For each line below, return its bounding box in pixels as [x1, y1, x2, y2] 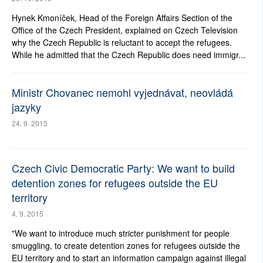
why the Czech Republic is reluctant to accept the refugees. [12, 36, 232, 49]
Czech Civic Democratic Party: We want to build [12, 160, 235, 176]
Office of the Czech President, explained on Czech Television [12, 24, 238, 36]
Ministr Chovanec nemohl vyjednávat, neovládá [12, 85, 233, 100]
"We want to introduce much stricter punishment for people [12, 227, 230, 240]
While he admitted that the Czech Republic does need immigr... [12, 49, 245, 61]
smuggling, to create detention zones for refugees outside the [12, 240, 240, 252]
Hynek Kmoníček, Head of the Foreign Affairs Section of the [12, 12, 232, 24]
